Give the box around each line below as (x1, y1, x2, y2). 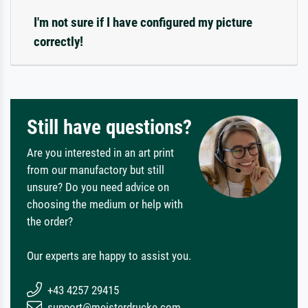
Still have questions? (27, 115, 192, 139)
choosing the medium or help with (27, 197, 183, 211)
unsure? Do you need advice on (27, 179, 169, 194)
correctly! (34, 33, 83, 49)
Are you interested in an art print (27, 145, 174, 159)
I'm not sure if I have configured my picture (34, 14, 252, 30)
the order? (27, 214, 73, 228)
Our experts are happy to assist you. (27, 248, 191, 263)
